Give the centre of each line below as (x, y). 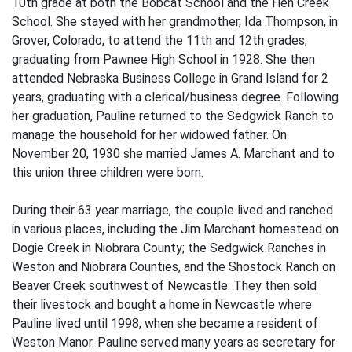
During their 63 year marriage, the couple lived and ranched (172, 210)
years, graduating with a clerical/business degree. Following (175, 97)
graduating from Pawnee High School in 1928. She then (163, 59)
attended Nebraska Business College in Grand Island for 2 (170, 78)
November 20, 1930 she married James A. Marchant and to (173, 154)
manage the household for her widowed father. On (149, 135)
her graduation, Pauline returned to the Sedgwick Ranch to (173, 116)
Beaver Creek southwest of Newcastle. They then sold (164, 286)
